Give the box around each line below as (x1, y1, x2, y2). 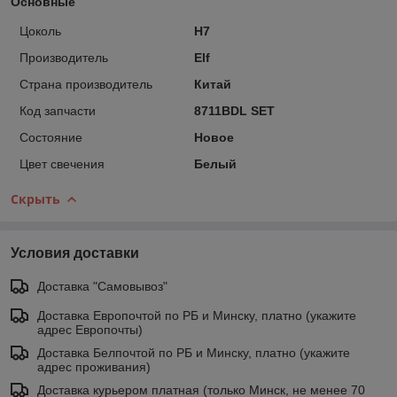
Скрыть (11, 190, 60, 207)
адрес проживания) (37, 359, 151, 374)
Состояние (19, 129, 82, 144)
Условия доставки (11, 245, 139, 261)
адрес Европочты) (37, 322, 143, 337)
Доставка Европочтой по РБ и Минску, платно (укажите (37, 307, 356, 323)
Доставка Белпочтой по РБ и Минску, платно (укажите (37, 345, 350, 360)
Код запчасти (19, 103, 96, 118)
